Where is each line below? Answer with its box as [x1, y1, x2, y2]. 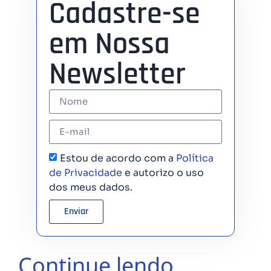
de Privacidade [49, 166, 122, 179]
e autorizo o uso [122, 166, 204, 179]
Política [176, 151, 214, 165]
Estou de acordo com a [60, 151, 176, 165]
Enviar [64, 204, 88, 218]
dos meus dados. [49, 180, 132, 194]
